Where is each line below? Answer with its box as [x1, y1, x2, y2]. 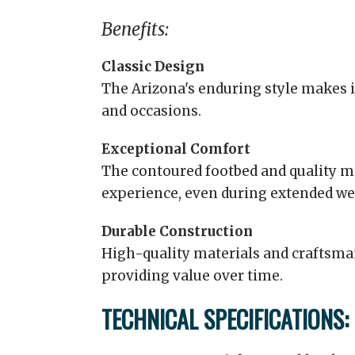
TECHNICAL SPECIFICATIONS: [101, 301, 349, 337]
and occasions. [101, 102, 201, 120]
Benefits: [101, 18, 169, 40]
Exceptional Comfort [101, 140, 250, 158]
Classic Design [101, 58, 204, 75]
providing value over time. [101, 267, 283, 284]
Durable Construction [101, 223, 253, 240]
